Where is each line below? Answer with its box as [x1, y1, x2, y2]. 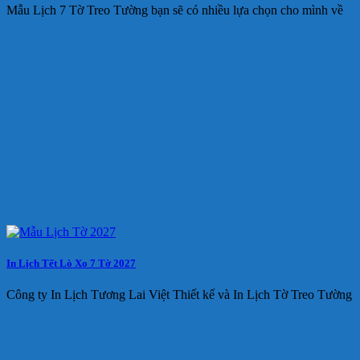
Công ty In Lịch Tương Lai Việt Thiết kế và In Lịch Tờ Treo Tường [6, 288, 352, 302]
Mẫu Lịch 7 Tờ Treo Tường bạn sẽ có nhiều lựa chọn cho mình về [6, 2, 343, 17]
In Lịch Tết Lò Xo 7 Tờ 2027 [6, 256, 136, 269]
